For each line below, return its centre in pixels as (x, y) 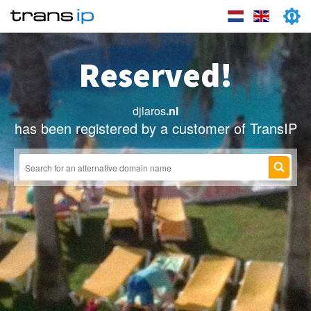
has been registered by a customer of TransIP (155, 128)
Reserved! (155, 75)
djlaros (149, 111)
